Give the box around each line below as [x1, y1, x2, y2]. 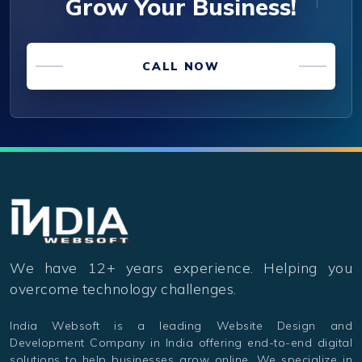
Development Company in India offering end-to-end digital [10, 335, 352, 350]
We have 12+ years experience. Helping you [10, 258, 352, 276]
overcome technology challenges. [10, 279, 237, 297]
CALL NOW [142, 58, 220, 74]
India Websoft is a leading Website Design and [10, 318, 352, 333]
